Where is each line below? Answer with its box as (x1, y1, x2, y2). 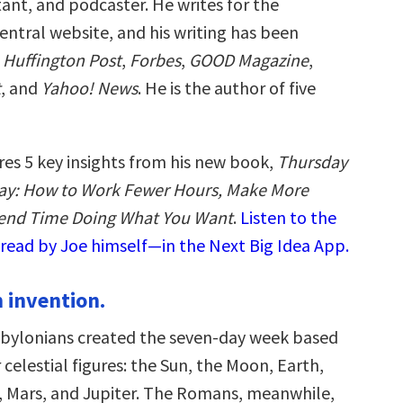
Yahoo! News (41, 76, 138, 99)
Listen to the (240, 206, 336, 228)
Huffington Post (3, 49, 121, 71)
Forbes (130, 49, 181, 71)
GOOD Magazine (189, 49, 309, 71)
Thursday (277, 150, 347, 173)
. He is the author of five (138, 76, 316, 99)
